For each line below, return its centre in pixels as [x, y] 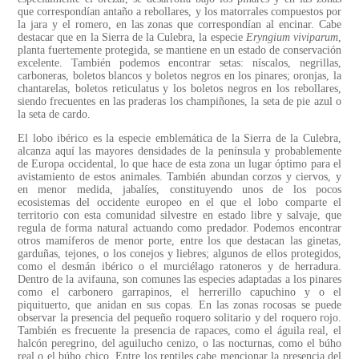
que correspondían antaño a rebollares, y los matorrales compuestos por [179, 12]
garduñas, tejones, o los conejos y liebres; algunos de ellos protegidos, [179, 254]
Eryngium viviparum [292, 38]
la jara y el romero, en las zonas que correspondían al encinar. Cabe [179, 25]
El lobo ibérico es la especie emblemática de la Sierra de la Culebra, [179, 139]
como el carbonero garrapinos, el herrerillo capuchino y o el [179, 292]
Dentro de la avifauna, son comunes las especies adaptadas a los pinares [179, 280]
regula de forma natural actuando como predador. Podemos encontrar [179, 228]
